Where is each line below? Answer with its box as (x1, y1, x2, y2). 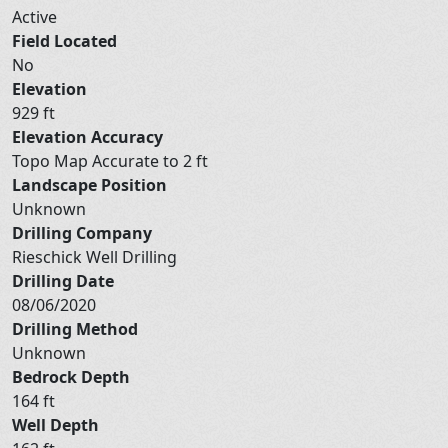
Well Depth (12, 413, 99, 436)
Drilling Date (12, 269, 114, 292)
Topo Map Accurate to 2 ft (12, 149, 212, 172)
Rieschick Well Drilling (12, 245, 181, 268)
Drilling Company (12, 221, 152, 244)
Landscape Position (12, 173, 167, 196)
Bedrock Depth (12, 365, 130, 388)
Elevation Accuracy (12, 125, 163, 148)
